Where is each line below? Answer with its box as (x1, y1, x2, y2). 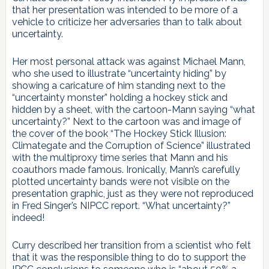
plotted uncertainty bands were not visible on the (11, 175, 229, 187)
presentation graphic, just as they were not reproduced (11, 187, 253, 199)
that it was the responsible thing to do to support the (11, 251, 246, 263)
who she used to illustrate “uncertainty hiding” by (11, 67, 226, 79)
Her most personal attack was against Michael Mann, (11, 55, 246, 67)
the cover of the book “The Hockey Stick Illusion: (11, 127, 226, 139)
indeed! (11, 211, 44, 223)
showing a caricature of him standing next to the (11, 79, 225, 91)
